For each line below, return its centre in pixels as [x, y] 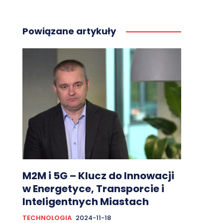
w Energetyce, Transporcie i [93, 189]
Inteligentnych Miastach [85, 202]
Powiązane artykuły [69, 31]
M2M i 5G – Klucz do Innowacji [98, 176]
